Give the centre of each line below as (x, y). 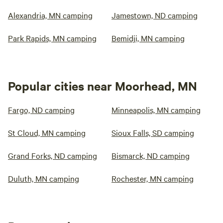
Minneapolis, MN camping (156, 110)
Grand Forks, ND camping (53, 156)
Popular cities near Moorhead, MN (103, 86)
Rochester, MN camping (153, 178)
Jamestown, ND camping (155, 15)
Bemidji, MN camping (148, 38)
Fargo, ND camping (41, 110)
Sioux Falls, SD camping (153, 133)
